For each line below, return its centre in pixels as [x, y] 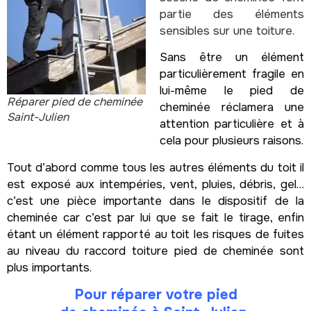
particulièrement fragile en [232, 74]
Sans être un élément [232, 58]
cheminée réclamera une [232, 108]
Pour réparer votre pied [155, 295]
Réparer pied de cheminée [75, 101]
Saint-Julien [38, 117]
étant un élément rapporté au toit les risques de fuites [155, 234]
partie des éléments [232, 14]
